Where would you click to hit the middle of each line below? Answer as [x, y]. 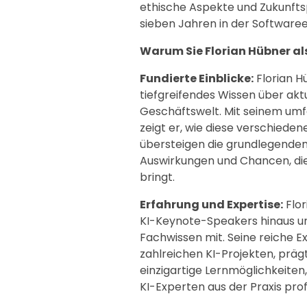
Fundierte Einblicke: [197, 78]
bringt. [157, 177]
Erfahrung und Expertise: [211, 204]
